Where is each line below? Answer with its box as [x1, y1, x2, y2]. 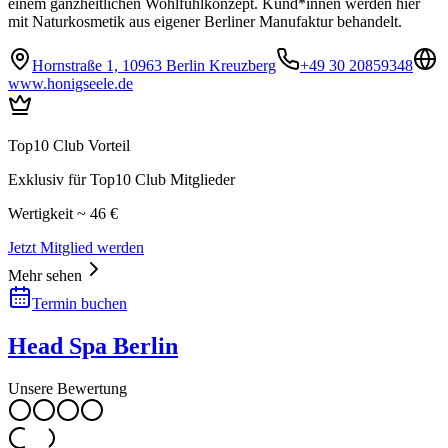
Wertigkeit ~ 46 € [8, 205, 118, 223]
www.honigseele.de [8, 75, 133, 93]
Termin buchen [32, 295, 127, 313]
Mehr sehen [8, 267, 82, 285]
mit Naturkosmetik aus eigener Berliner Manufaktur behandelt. [8, 13, 402, 31]
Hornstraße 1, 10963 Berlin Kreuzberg [32, 57, 276, 75]
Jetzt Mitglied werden [8, 239, 144, 257]
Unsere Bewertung [8, 380, 127, 398]
